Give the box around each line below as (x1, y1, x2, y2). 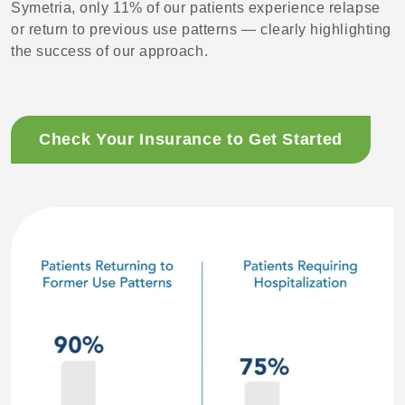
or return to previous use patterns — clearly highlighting (11, 21, 391, 37)
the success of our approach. (11, 42, 209, 59)
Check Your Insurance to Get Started (39, 129, 344, 148)
